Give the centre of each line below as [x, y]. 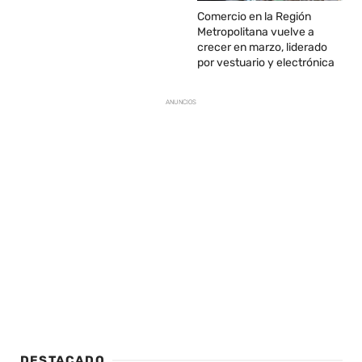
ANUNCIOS [181, 103]
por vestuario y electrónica [266, 63]
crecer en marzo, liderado [263, 48]
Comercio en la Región [255, 17]
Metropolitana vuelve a [256, 32]
